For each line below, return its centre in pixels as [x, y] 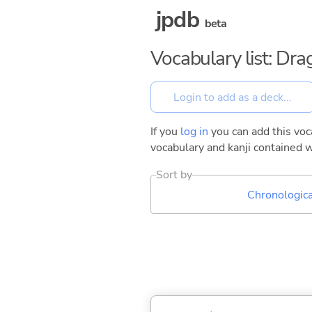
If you [165, 132]
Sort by [174, 175]
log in [194, 132]
